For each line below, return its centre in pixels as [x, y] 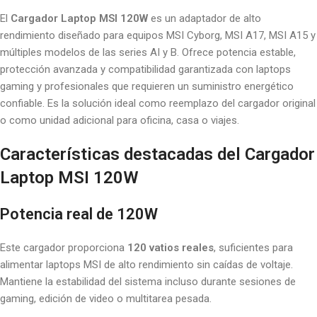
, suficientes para [253, 248]
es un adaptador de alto [204, 18]
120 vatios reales [171, 248]
